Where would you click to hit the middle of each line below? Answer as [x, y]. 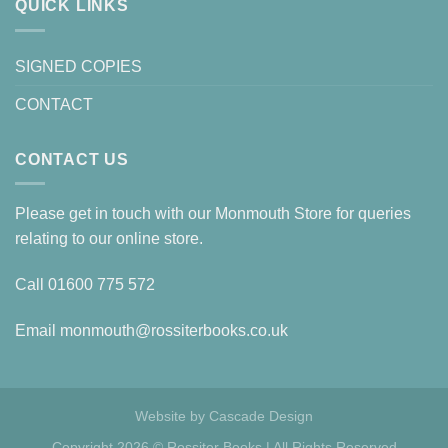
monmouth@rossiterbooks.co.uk [174, 330]
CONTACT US [72, 159]
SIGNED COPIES [78, 66]
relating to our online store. [109, 239]
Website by [172, 416]
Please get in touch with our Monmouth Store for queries [213, 214]
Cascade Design [261, 416]
